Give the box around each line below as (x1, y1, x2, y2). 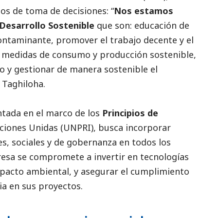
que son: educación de (94, 19, 189, 32)
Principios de (102, 107, 158, 119)
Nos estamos (114, 5, 173, 17)
